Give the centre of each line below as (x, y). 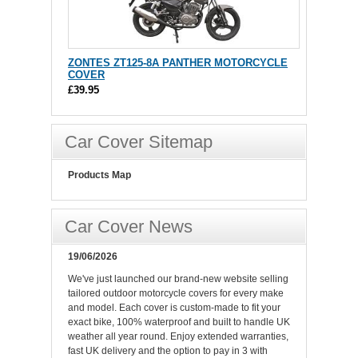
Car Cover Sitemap (139, 142)
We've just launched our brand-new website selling (178, 279)
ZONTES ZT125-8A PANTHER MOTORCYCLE (178, 63)
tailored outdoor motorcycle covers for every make (176, 294)
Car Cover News (129, 227)
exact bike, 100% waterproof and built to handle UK (179, 322)
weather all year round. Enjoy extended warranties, (178, 337)
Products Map (99, 175)
